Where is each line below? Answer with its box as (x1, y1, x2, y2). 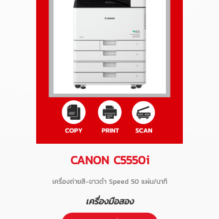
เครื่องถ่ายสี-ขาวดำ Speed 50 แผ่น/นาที (52, 176, 167, 187)
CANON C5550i (70, 152, 149, 169)
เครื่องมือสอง (86, 195, 133, 208)
